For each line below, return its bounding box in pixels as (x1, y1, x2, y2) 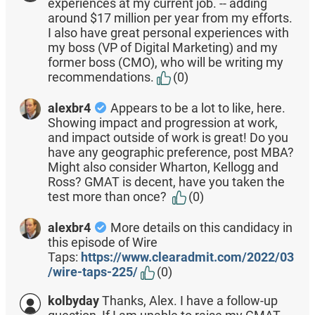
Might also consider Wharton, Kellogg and (47, 160, 278, 175)
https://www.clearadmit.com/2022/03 (80, 250, 294, 265)
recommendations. (47, 70, 154, 85)
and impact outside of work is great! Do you (47, 130, 288, 146)
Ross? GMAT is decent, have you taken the (47, 174, 285, 190)
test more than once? (47, 189, 169, 205)
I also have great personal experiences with (47, 25, 289, 41)
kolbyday (47, 293, 99, 309)
